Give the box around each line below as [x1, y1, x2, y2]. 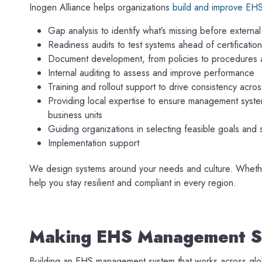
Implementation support [48, 136, 139, 150]
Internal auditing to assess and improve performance [48, 65, 254, 80]
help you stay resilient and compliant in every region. [29, 175, 236, 189]
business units [48, 108, 102, 122]
